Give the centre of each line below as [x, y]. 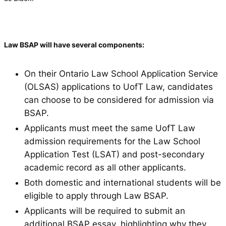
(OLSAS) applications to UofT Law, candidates [119, 87]
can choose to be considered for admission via [119, 100]
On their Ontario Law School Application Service [121, 73]
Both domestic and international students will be [123, 182]
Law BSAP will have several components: [74, 45]
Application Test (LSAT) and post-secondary [114, 154]
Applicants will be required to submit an [105, 211]
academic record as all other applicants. [105, 167]
